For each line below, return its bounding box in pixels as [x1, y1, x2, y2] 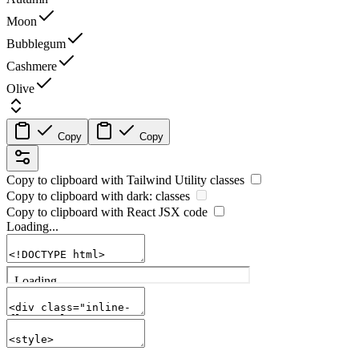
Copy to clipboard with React [6, 204, 159, 219]
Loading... [6, 219, 58, 233]
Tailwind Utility [127, 172, 207, 187]
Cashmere [6, 58, 57, 73]
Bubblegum [6, 36, 66, 50]
